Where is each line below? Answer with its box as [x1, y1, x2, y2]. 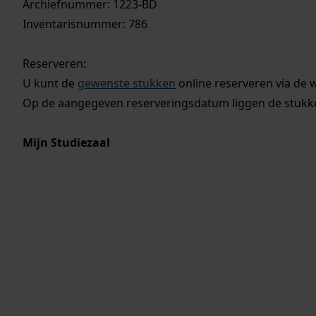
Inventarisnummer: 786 [23, 16, 147, 32]
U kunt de [23, 75, 78, 91]
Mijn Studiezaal [23, 135, 110, 150]
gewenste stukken [78, 75, 176, 91]
